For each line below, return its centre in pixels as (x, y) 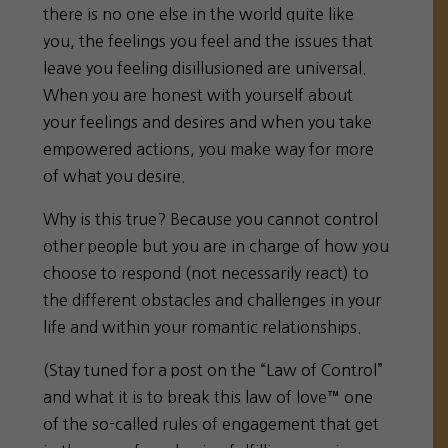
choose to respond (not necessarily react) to (206, 272)
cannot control (321, 218)
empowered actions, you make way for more (209, 148)
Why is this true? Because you (153, 218)
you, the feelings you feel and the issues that (208, 40)
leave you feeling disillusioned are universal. (205, 67)
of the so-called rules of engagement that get (211, 423)
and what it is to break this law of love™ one (208, 396)
